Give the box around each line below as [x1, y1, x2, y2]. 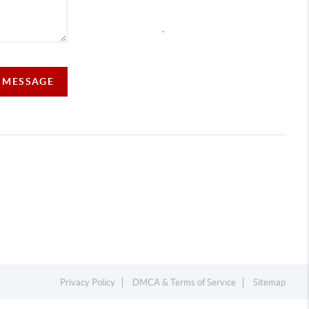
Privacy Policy [60, 277, 116, 288]
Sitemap [253, 277, 286, 288]
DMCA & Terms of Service [132, 277, 237, 288]
